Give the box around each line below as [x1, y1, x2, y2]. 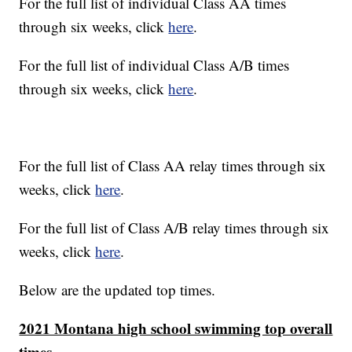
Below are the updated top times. [19, 280, 216, 300]
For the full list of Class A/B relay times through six [19, 218, 330, 238]
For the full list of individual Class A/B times [19, 55, 290, 75]
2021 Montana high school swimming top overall [19, 317, 333, 339]
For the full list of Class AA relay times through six [19, 156, 327, 176]
